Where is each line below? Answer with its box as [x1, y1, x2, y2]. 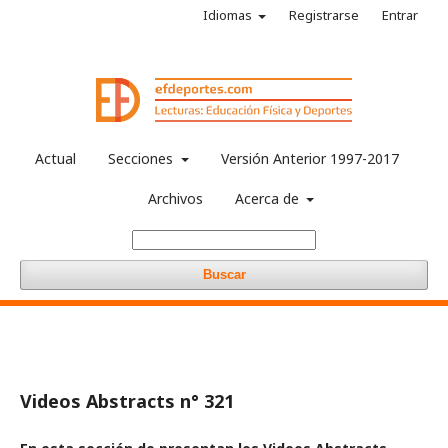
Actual [35, 149, 77, 168]
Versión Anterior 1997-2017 [220, 149, 399, 168]
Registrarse [289, 6, 359, 24]
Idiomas [202, 6, 255, 24]
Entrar [382, 6, 418, 24]
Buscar [202, 267, 246, 282]
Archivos [147, 189, 203, 208]
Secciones [108, 149, 178, 168]
